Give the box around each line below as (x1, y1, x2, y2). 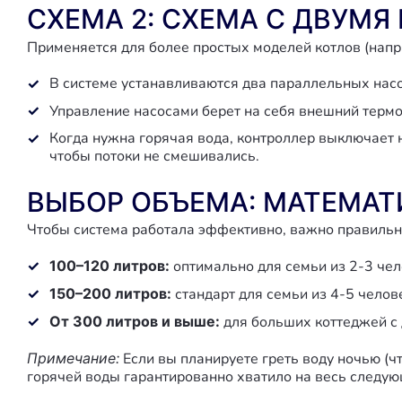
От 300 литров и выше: (49, 312, 220, 330)
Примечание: (27, 349, 119, 367)
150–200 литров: (49, 284, 171, 302)
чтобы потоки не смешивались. (49, 146, 259, 166)
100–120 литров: (49, 257, 170, 275)
